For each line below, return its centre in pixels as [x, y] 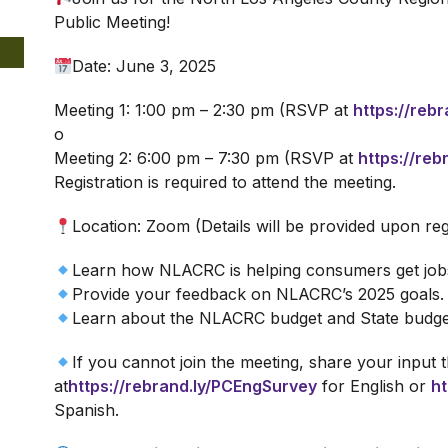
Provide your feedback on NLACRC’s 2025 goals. [258, 294]
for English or [374, 386]
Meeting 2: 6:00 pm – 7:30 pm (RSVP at [206, 158]
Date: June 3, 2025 [144, 66]
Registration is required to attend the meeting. [225, 182]
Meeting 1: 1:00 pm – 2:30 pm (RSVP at [203, 110]
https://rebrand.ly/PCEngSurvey [192, 386]
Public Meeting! [112, 22]
